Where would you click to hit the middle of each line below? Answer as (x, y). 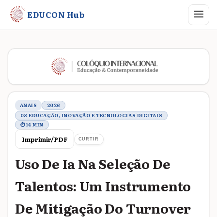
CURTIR (88, 139)
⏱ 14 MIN (32, 124)
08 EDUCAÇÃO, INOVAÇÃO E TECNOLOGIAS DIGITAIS (91, 115)
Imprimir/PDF (44, 139)
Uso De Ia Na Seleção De (93, 163)
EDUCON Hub (56, 14)
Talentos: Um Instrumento (103, 185)
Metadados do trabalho (70, 99)
